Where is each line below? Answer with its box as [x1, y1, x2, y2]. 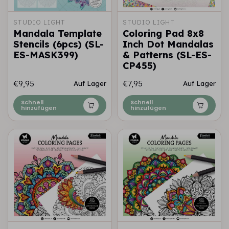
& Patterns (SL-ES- [123, 49, 212, 61]
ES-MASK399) [13, 49, 78, 61]
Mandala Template [13, 28, 102, 39]
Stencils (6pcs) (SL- [13, 38, 104, 50]
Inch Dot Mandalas [123, 38, 214, 50]
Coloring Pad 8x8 [123, 28, 204, 39]
